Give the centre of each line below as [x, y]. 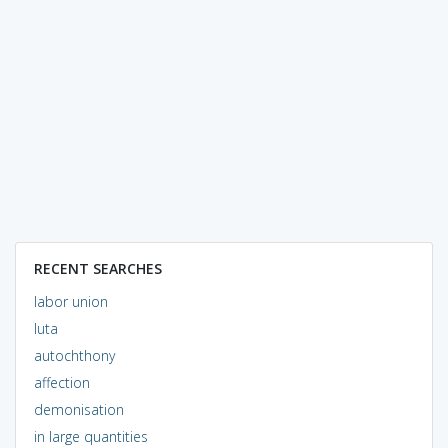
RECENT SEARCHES [97, 268]
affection [61, 382]
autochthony [74, 355]
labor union [70, 301]
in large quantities [90, 436]
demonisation [78, 409]
